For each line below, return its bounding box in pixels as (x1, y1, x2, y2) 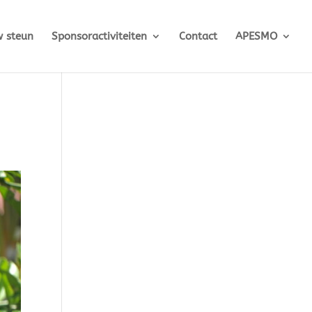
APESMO (235, 30, 277, 42)
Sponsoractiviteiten (52, 30, 147, 42)
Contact (179, 30, 217, 42)
